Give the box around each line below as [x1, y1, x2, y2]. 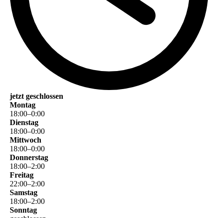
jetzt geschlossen [10, 91, 63, 100]
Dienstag [10, 118, 38, 127]
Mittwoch [10, 135, 41, 144]
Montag [10, 100, 36, 109]
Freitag [10, 170, 34, 179]
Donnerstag [10, 153, 48, 162]
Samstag [10, 188, 37, 197]
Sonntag [10, 205, 37, 214]
